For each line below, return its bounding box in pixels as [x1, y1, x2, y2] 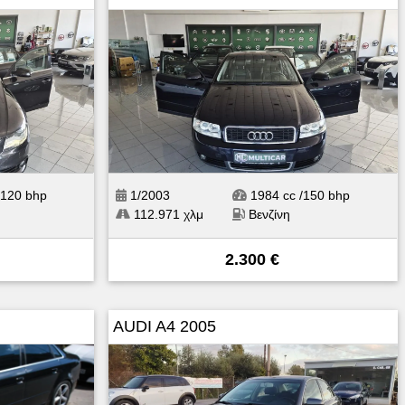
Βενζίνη [244, 206, 294, 221]
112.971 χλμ [129, 206, 203, 221]
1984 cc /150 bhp [246, 187, 350, 202]
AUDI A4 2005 [112, 316, 216, 335]
